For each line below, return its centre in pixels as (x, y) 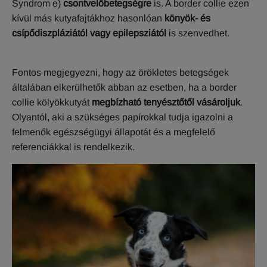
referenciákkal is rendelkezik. (73, 147)
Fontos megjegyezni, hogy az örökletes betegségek (120, 72)
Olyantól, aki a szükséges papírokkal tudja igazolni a (122, 117)
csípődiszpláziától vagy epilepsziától (89, 33)
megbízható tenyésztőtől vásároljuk (166, 102)
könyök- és (187, 18)
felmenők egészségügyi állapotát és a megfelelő (114, 132)
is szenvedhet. (198, 33)
